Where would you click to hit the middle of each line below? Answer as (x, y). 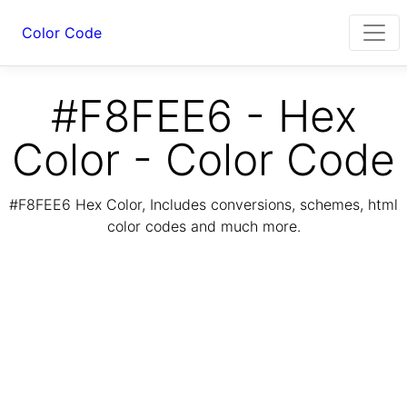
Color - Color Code (203, 159)
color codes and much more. (203, 227)
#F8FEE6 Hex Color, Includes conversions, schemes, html (203, 205)
